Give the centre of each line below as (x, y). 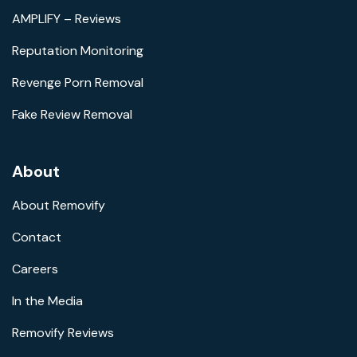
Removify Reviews (63, 333)
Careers (35, 269)
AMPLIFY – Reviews (67, 19)
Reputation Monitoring (78, 51)
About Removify (59, 205)
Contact (37, 237)
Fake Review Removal (72, 114)
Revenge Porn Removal (78, 82)
